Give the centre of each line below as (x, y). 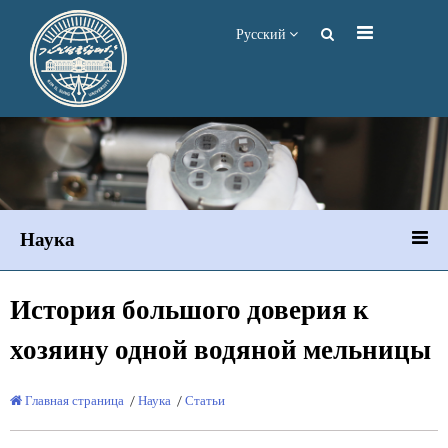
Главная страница (73, 401)
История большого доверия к (189, 311)
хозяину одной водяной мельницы (220, 351)
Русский (262, 34)
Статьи (205, 401)
